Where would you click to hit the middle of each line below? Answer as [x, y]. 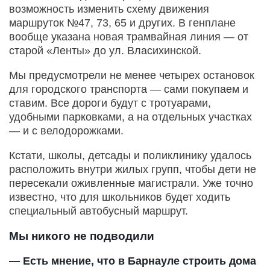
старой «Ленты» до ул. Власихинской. [105, 50]
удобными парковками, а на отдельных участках [130, 117]
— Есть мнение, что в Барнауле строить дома [133, 261]
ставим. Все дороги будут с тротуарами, [110, 103]
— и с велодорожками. [66, 130]
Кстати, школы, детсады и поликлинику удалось [130, 155]
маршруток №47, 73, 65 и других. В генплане [122, 23]
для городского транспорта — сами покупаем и [129, 89]
